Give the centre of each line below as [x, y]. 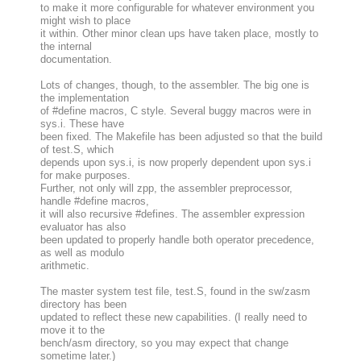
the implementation [84, 98]
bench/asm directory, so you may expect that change [164, 343]
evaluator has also [83, 227]
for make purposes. [85, 176]
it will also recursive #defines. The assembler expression [172, 214]
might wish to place [85, 21]
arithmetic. [64, 266]
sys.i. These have [82, 124]
